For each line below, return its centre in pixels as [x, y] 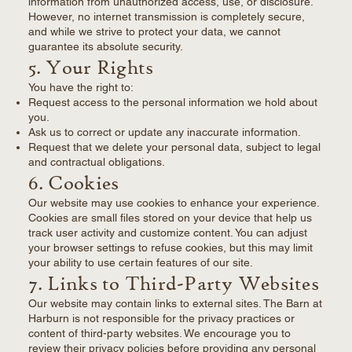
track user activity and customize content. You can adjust [167, 233]
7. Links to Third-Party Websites [174, 283]
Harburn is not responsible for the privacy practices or [161, 319]
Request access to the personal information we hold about [172, 103]
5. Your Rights [91, 67]
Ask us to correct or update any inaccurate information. [164, 132]
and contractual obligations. [96, 162]
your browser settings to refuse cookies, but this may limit [170, 248]
